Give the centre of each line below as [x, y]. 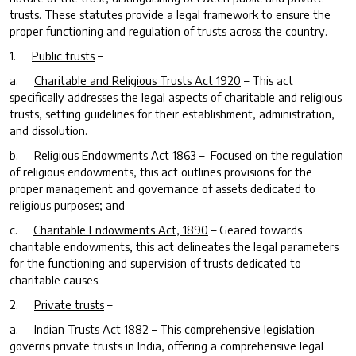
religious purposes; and [67, 205]
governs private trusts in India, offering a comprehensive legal [166, 345]
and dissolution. [48, 130]
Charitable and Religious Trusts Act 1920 [137, 80]
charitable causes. [55, 279]
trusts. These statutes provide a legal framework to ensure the [170, 14]
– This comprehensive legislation [232, 329]
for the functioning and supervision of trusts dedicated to [155, 263]
